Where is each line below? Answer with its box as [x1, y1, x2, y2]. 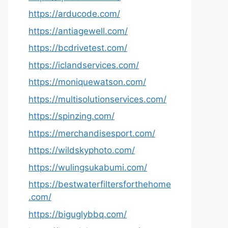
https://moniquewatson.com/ [28, 77, 146, 87]
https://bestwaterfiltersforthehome [28, 179, 171, 189]
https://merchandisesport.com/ [28, 128, 155, 138]
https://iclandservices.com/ [28, 60, 139, 70]
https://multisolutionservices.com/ [28, 94, 166, 104]
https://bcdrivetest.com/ [28, 43, 127, 53]
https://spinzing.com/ [28, 111, 115, 121]
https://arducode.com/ [28, 9, 120, 19]
